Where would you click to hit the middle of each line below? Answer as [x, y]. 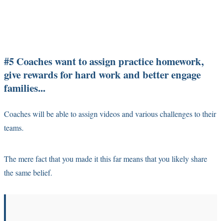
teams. [14, 127]
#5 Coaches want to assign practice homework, [104, 61]
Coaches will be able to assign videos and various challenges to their [110, 113]
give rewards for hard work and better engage [102, 74]
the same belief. [30, 172]
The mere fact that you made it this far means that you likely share [106, 158]
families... [25, 88]
